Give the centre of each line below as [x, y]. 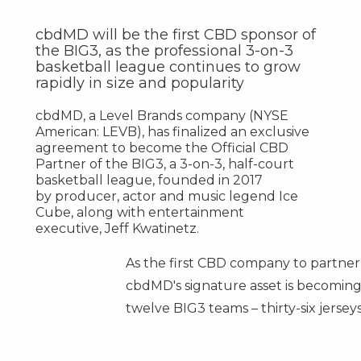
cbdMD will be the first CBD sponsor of [175, 34]
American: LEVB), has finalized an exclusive [172, 131]
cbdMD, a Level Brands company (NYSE [162, 115]
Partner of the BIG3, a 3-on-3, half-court [164, 164]
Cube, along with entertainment [139, 212]
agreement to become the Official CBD [162, 147]
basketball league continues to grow [168, 66]
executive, [70, 228]
